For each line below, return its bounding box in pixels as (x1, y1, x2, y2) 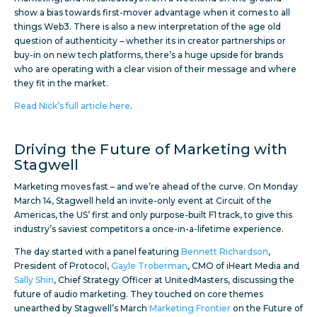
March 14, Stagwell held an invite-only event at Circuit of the (14, 195, 272, 207)
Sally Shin (14, 275, 54, 286)
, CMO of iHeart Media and (188, 260, 299, 272)
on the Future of (231, 303, 303, 314)
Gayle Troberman (111, 260, 188, 272)
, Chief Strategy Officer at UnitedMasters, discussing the (54, 275, 294, 286)
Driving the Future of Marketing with (14, 141, 288, 158)
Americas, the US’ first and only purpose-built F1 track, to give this (14, 209, 292, 221)
